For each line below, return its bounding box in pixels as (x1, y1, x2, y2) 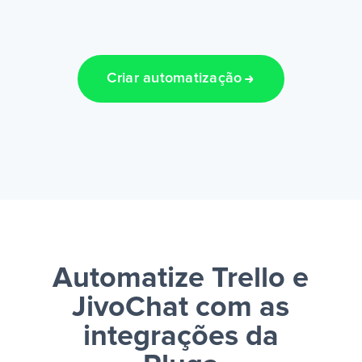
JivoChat (72, 293, 189, 323)
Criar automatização (107, 71, 242, 86)
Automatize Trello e (53, 264, 309, 294)
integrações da (82, 322, 279, 352)
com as (188, 293, 290, 323)
